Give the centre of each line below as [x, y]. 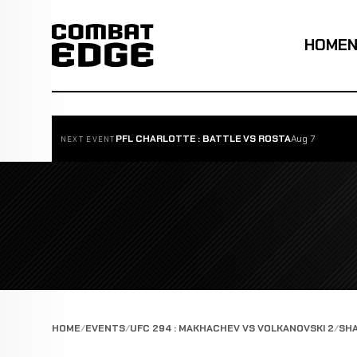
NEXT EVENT [88, 139]
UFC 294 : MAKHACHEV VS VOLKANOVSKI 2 [231, 329]
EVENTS [105, 329]
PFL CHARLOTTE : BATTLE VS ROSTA [203, 138]
